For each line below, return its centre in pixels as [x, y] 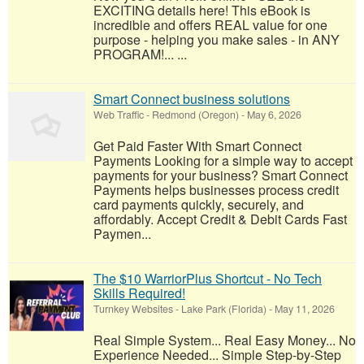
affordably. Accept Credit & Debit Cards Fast [220, 219]
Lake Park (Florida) [224, 309]
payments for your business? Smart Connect [221, 175]
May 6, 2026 [273, 115]
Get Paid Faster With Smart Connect [197, 146]
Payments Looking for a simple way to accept [223, 160]
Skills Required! [139, 293]
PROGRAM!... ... [140, 54]
